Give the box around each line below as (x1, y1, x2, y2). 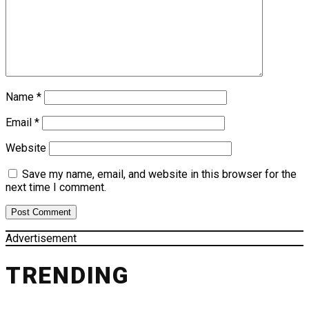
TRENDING (6, 261, 130, 289)
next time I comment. (6, 181, 106, 195)
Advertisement (6, 232, 77, 246)
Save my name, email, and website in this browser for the (22, 168, 297, 181)
